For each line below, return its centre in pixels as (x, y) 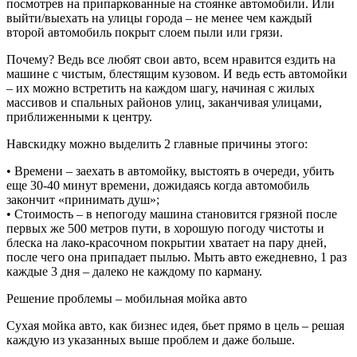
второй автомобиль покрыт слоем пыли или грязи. (145, 32)
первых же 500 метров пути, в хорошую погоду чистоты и (165, 228)
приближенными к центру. (79, 116)
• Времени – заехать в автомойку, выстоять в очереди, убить (170, 171)
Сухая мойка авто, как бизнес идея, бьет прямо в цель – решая (175, 325)
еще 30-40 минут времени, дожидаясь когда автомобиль (158, 185)
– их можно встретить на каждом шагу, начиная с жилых (161, 88)
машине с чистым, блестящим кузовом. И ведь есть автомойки (177, 73)
